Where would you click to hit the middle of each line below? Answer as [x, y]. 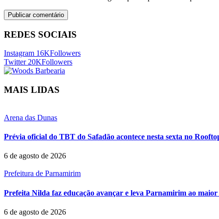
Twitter [15, 62]
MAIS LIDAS [32, 90]
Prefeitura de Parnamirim [42, 174]
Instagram [19, 53]
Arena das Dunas [31, 117]
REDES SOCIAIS [40, 34]
